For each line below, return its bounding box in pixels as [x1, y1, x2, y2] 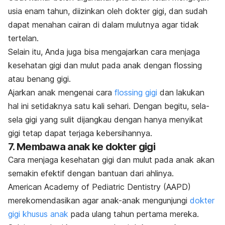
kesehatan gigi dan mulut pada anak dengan [8, 60, 174, 70]
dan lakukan [157, 87, 204, 97]
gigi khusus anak [8, 208, 68, 219]
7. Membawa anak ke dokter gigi [8, 140, 155, 153]
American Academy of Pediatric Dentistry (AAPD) [8, 181, 191, 192]
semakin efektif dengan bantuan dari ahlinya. [8, 168, 174, 178]
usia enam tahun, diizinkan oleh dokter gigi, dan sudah [8, 6, 207, 16]
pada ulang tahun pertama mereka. [68, 208, 199, 219]
